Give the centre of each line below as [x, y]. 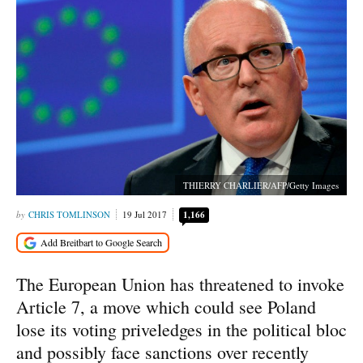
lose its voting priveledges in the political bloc [181, 329]
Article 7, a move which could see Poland [166, 306]
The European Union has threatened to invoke [180, 284]
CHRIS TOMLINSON [69, 214]
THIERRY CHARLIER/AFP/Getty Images [261, 185]
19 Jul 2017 [145, 214]
